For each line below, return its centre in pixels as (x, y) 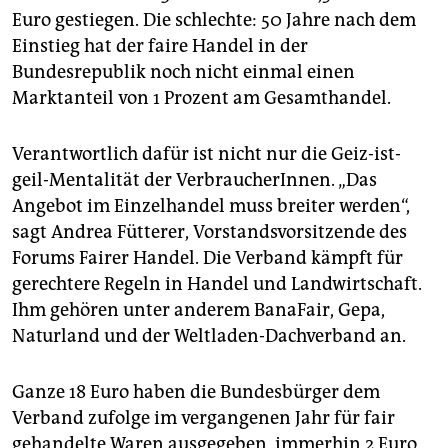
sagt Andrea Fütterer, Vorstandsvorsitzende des (209, 232)
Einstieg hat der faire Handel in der (160, 46)
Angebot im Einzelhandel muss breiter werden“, (211, 206)
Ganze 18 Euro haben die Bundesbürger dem (196, 392)
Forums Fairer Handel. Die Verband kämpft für (207, 258)
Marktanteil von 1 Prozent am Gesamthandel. (201, 98)
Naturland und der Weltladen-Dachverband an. (209, 336)
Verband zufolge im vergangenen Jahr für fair (203, 418)
